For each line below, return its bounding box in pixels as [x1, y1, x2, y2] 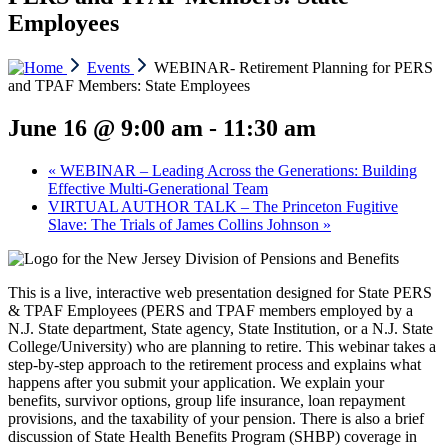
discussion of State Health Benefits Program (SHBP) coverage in [8, 427, 417, 445]
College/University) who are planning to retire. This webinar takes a [8, 337, 436, 355]
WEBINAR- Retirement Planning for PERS [154, 58, 433, 76]
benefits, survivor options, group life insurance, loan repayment [8, 391, 405, 409]
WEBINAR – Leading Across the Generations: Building [56, 161, 417, 179]
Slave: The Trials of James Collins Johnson [48, 215, 323, 233]
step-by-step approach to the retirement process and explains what [8, 355, 421, 373]
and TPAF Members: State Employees [8, 76, 250, 94]
